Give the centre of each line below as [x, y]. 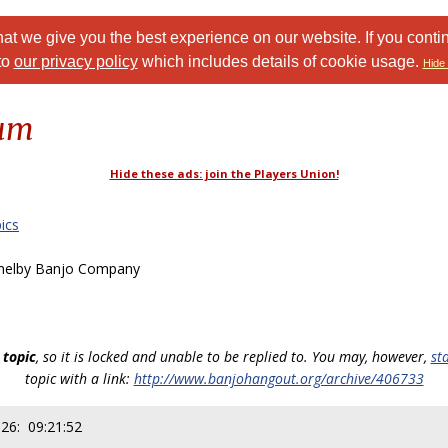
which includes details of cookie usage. [280, 61]
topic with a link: [79, 378]
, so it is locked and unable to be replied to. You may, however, [233, 356]
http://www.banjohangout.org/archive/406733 [278, 378]
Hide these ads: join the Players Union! [224, 173]
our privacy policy [75, 61]
